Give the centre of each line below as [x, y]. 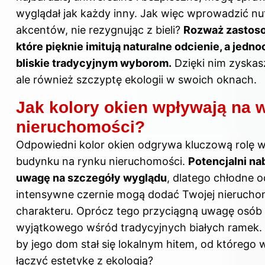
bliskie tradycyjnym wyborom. [94, 63]
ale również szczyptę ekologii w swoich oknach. [136, 80]
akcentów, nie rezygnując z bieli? [100, 30]
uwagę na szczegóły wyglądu [91, 178]
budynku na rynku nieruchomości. [102, 161]
